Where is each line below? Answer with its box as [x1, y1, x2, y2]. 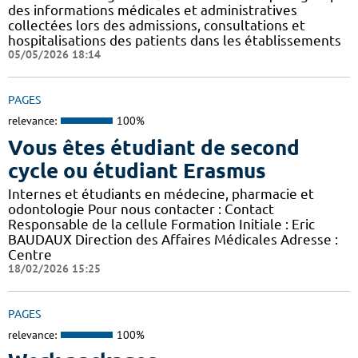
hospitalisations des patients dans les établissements [8, 33, 341, 49]
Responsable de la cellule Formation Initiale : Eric [8, 216, 315, 232]
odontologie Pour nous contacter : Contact [8, 201, 274, 217]
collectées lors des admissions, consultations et [8, 18, 305, 34]
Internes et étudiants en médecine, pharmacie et [8, 185, 314, 201]
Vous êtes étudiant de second [8, 135, 300, 159]
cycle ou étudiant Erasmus [8, 158, 266, 182]
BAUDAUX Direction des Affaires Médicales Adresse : [8, 231, 338, 247]
